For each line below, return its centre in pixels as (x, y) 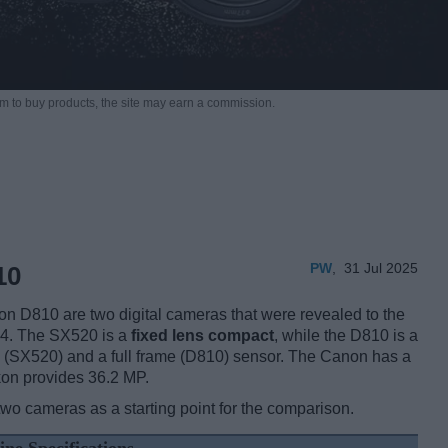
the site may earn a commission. (187, 103)
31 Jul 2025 (381, 268)
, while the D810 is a (346, 336)
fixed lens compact (202, 336)
